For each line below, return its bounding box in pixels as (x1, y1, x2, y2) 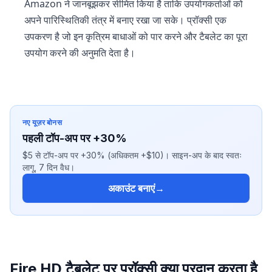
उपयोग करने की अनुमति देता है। (24, 46, 135, 59)
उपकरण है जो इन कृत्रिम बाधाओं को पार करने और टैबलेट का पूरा (24, 29, 248, 43)
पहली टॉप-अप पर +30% (22, 131, 127, 144)
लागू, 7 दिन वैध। (22, 161, 75, 172)
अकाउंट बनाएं (107, 182, 155, 194)
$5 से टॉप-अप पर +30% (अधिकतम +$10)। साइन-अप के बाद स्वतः (22, 149, 242, 160)
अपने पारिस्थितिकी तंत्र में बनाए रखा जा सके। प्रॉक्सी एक (24, 13, 226, 27)
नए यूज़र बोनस (22, 117, 62, 127)
